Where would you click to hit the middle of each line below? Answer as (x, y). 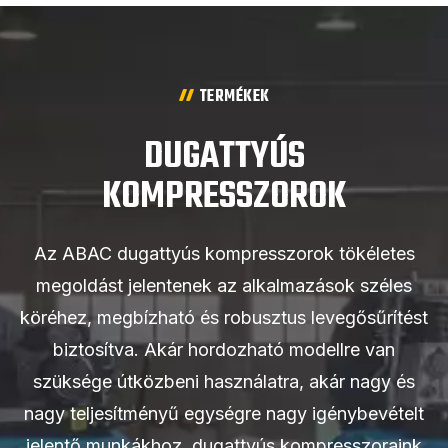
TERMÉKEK (234, 97)
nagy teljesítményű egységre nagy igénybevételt (224, 414)
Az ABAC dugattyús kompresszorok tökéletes (224, 254)
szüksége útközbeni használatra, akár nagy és (224, 382)
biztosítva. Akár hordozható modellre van (224, 350)
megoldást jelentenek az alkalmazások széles (224, 286)
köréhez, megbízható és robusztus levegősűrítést (224, 318)
